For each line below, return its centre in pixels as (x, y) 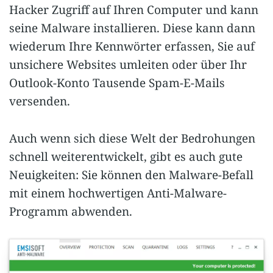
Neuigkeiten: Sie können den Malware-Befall (131, 175)
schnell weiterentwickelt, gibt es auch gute (126, 156)
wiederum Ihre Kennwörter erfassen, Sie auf (132, 47)
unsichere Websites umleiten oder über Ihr (128, 65)
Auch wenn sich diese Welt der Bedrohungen (132, 138)
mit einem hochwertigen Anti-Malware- (118, 193)
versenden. (40, 101)
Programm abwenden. (71, 211)
